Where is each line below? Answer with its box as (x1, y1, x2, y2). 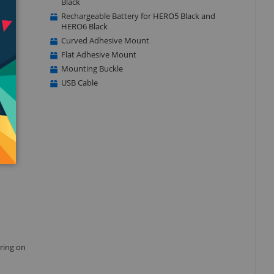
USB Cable (61, 76, 98, 88)
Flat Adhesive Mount (61, 48, 136, 60)
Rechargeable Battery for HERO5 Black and (61, 10, 215, 21)
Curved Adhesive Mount (61, 34, 149, 46)
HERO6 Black (61, 20, 108, 32)
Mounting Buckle (61, 62, 123, 74)
